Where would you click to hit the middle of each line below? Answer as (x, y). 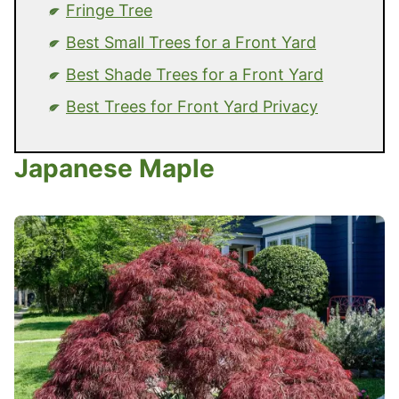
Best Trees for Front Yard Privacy (192, 106)
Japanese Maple (114, 168)
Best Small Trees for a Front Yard (191, 42)
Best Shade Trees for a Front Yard (195, 74)
